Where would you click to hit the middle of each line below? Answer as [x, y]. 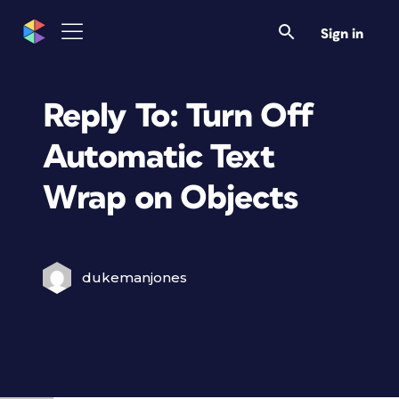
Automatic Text [159, 157]
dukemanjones [134, 277]
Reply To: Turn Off [178, 116]
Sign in [342, 34]
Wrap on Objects [170, 198]
